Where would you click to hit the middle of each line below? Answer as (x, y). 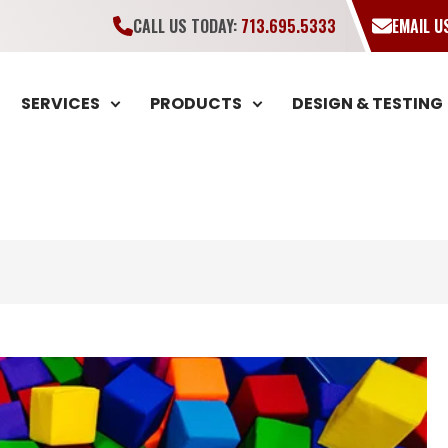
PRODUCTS (195, 103)
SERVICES (60, 103)
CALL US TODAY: (187, 26)
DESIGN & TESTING (367, 103)
